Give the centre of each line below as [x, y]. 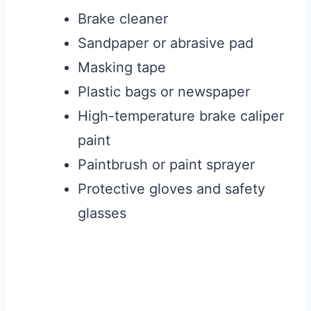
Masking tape [122, 68]
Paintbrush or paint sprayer [166, 165]
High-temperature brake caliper [181, 116]
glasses [102, 213]
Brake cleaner [123, 19]
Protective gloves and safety [171, 189]
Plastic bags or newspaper [164, 92]
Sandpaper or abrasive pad [166, 43]
